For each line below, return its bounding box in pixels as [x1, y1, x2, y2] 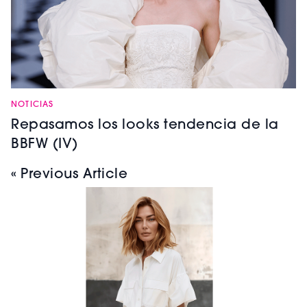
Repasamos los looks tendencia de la [11, 118, 279, 132]
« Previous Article [11, 167, 127, 182]
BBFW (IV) [11, 137, 78, 151]
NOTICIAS [11, 100, 54, 109]
